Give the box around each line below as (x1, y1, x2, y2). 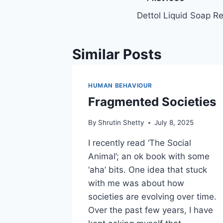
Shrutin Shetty (98, 118, 145, 127)
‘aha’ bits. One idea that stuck (88, 165, 207, 175)
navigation (136, 13, 208, 31)
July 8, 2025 (154, 118, 194, 127)
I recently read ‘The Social (88, 138, 191, 148)
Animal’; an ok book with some (88, 151, 210, 162)
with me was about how (88, 178, 184, 189)
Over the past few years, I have (88, 205, 213, 216)
